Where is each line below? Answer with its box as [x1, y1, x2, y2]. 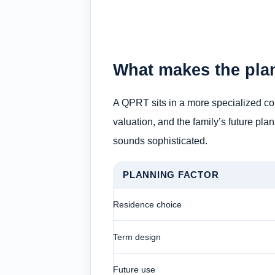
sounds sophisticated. [113, 134, 207, 146]
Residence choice [113, 199, 182, 210]
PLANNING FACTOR [123, 169, 219, 180]
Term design [113, 232, 161, 242]
